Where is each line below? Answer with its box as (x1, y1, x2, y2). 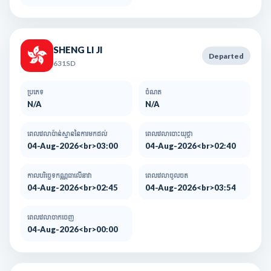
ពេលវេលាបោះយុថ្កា (145, 129, 192, 138)
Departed (209, 51, 244, 60)
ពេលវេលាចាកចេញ (27, 213, 74, 221)
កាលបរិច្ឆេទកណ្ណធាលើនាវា (27, 171, 92, 180)
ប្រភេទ (27, 88, 44, 96)
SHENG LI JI (53, 44, 103, 55)
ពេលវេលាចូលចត (145, 171, 188, 180)
